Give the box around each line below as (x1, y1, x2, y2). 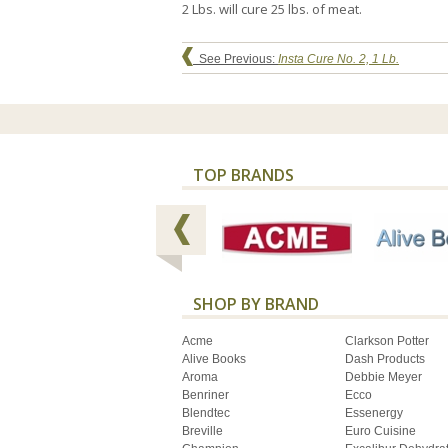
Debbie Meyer (345, 370, 422, 385)
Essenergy (345, 406, 403, 421)
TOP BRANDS (193, 163, 294, 186)
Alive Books (182, 352, 246, 367)
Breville (182, 424, 223, 439)
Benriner (182, 388, 229, 403)
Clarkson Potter (345, 334, 429, 349)
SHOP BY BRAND (193, 292, 319, 315)
